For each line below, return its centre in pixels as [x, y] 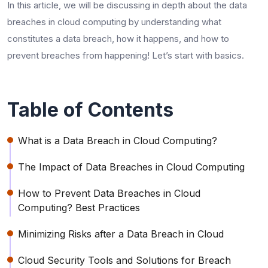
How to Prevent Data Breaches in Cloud [109, 193]
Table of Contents [90, 109]
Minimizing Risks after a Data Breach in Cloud [121, 234]
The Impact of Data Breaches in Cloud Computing [131, 167]
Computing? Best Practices [79, 207]
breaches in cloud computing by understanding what [114, 22]
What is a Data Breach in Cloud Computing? [118, 140]
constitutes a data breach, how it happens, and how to [118, 38]
